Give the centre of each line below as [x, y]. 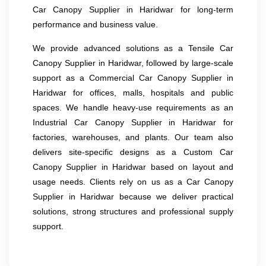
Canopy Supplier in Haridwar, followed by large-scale [133, 63]
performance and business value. [95, 24]
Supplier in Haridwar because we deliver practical [133, 196]
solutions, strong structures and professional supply [133, 211]
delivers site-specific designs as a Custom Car [133, 152]
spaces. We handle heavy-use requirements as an [133, 107]
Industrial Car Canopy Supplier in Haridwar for [133, 122]
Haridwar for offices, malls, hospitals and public [133, 92]
